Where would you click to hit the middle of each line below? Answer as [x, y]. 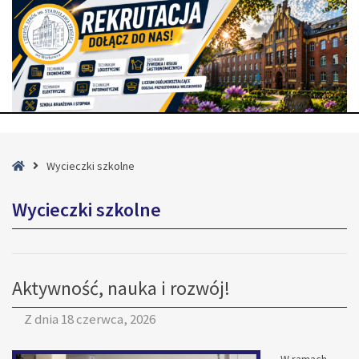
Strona [40, 165]
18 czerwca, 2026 [108, 319]
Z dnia [42, 319]
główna [42, 184]
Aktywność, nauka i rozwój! [121, 288]
